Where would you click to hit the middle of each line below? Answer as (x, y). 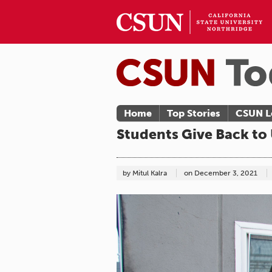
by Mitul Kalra (146, 173)
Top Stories (194, 113)
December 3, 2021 (226, 173)
